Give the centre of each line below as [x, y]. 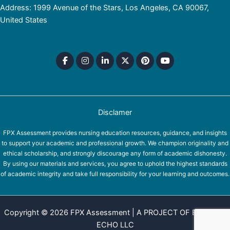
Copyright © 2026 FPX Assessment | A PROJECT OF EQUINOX [115, 213]
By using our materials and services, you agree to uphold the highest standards [115, 164]
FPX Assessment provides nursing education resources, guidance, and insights [115, 133]
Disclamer [115, 113]
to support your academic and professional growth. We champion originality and [115, 143]
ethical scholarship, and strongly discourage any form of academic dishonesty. [115, 154]
